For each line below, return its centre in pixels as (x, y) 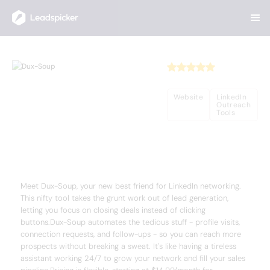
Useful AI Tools (60, 54)
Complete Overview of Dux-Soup (112, 152)
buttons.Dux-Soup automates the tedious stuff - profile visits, (130, 222)
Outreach (234, 105)
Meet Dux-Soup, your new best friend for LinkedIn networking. (131, 186)
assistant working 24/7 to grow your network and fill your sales (133, 258)
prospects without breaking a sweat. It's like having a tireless (128, 246)
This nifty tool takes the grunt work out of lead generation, (124, 198)
